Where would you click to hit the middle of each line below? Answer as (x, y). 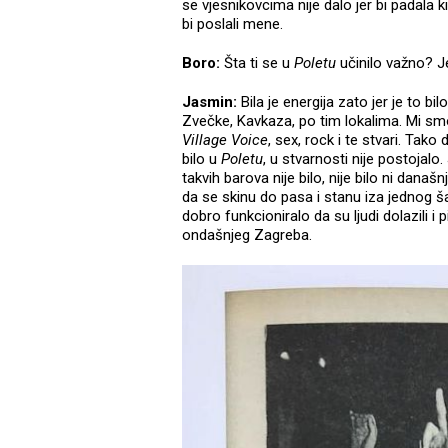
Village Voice (225, 140)
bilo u (201, 159)
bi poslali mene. (232, 24)
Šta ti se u (259, 63)
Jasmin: (211, 102)
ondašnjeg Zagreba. (247, 235)
